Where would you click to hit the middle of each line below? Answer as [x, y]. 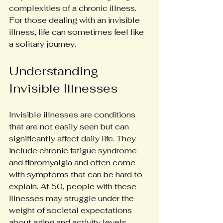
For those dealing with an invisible [75, 20]
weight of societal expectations [71, 210]
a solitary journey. [44, 44]
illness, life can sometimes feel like [77, 32]
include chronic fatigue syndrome [74, 151]
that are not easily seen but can [70, 127]
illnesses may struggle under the [72, 198]
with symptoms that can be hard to [77, 174]
